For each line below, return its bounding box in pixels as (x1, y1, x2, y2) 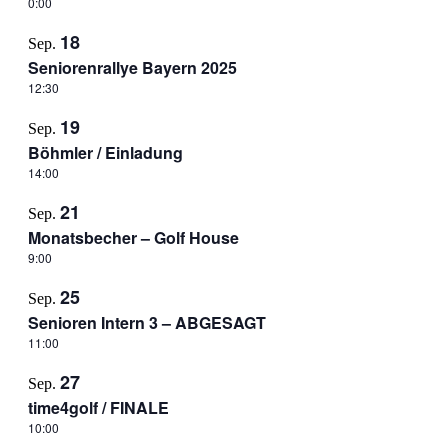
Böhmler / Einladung (27, 141, 183, 164)
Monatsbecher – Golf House (27, 226, 239, 249)
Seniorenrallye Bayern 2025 (27, 56, 237, 79)
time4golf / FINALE (27, 396, 169, 419)
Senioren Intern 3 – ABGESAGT (27, 311, 266, 334)
